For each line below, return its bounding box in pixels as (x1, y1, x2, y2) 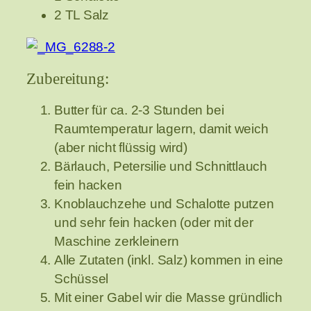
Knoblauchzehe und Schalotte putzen (54, 196, 274, 212)
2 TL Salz (54, 8, 110, 23)
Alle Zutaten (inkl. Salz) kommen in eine (54, 253, 284, 268)
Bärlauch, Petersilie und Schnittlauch (54, 159, 267, 174)
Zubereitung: (26, 69, 109, 87)
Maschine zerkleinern (54, 234, 179, 249)
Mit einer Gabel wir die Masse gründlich (54, 290, 283, 305)
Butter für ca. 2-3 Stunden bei (54, 103, 224, 118)
